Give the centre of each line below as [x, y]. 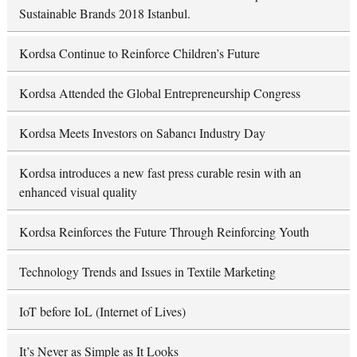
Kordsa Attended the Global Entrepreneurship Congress [159, 92]
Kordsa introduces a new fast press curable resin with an [160, 172]
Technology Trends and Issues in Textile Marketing [147, 271]
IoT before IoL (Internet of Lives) [102, 311]
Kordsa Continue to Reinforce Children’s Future [139, 53]
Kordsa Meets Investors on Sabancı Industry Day [142, 132]
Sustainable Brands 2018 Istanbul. [104, 13]
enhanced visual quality [78, 191]
